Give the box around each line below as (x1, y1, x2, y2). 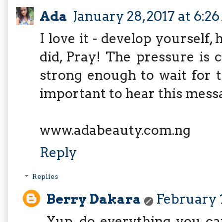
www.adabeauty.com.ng (40, 122, 191, 139)
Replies (32, 172, 58, 181)
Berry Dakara (47, 190, 141, 207)
